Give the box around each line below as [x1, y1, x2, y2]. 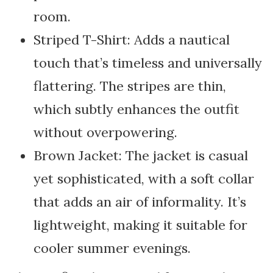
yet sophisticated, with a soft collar [34, 169, 254, 187]
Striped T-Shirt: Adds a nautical [34, 30, 230, 48]
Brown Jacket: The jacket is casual [34, 146, 248, 164]
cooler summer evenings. [34, 239, 191, 257]
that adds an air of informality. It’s [34, 193, 246, 210]
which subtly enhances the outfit [34, 100, 239, 118]
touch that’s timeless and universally [34, 54, 262, 71]
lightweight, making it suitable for [34, 216, 247, 233]
